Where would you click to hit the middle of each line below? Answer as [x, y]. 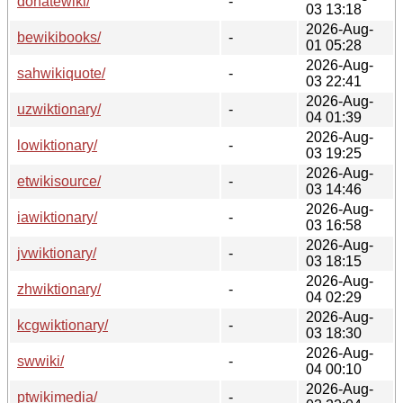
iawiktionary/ [57, 217]
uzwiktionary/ [59, 109]
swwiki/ [40, 361]
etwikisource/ [59, 181]
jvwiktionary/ [57, 253]
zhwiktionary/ [59, 289]
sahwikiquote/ [61, 73]
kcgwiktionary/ [63, 325]
